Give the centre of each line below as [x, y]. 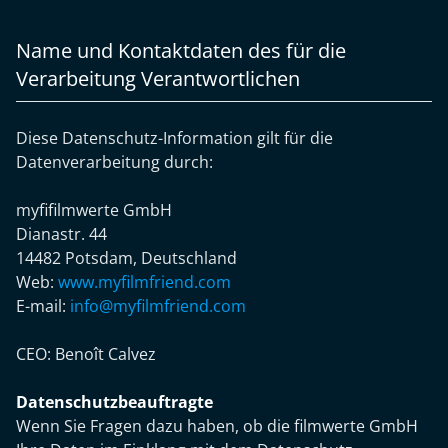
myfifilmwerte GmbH [94, 210]
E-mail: [43, 306]
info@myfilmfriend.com [158, 306]
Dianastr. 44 [61, 234]
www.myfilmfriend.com [144, 282]
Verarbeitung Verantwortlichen [158, 78]
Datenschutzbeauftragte [114, 402]
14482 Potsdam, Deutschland [126, 258]
